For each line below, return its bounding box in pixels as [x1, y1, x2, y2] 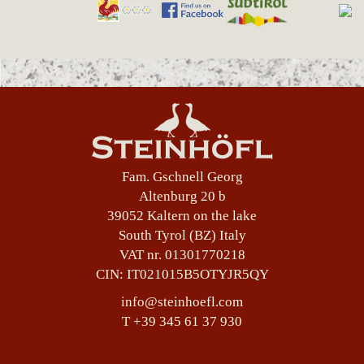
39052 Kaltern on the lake [107, 208, 257, 224]
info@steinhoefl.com [121, 294, 243, 310]
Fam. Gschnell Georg [121, 169, 243, 185]
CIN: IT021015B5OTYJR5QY [95, 266, 269, 283]
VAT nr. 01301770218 [119, 247, 245, 263]
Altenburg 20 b [138, 188, 226, 205]
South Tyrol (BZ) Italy [118, 227, 246, 244]
